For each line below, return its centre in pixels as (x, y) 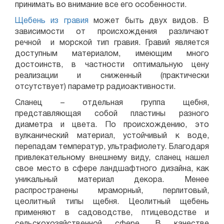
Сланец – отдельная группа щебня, (112, 103)
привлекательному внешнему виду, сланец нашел (112, 158)
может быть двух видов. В (151, 21)
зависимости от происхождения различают (112, 32)
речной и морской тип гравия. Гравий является (112, 43)
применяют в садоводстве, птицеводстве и (112, 213)
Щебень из (39, 21)
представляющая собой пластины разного (112, 114)
